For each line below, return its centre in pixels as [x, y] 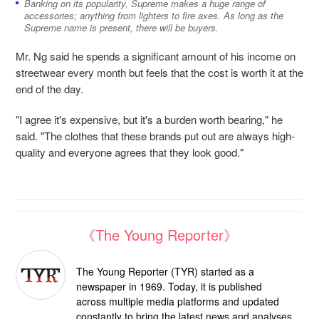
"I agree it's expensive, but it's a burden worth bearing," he [149, 120]
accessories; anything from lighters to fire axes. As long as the [154, 16]
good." [229, 152]
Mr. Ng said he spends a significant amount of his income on [156, 56]
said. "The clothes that [68, 136]
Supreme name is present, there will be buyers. [121, 28]
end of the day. [49, 89]
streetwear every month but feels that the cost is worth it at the [159, 73]
